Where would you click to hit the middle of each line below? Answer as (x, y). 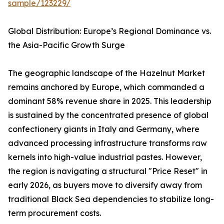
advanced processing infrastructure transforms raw (107, 143)
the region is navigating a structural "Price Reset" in (108, 171)
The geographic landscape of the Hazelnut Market (106, 73)
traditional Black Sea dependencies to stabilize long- (111, 199)
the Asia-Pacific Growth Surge (66, 45)
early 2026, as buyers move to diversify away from (105, 185)
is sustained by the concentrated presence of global (108, 115)
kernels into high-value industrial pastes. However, (105, 157)
